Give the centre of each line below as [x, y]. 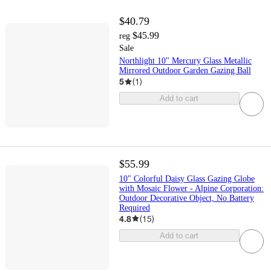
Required [134, 207]
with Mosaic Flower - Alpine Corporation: [191, 188]
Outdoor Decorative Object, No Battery [186, 198]
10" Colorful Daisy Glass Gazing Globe [187, 178]
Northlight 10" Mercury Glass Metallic [185, 61]
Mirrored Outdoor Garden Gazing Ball [185, 71]
